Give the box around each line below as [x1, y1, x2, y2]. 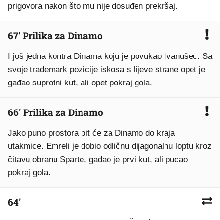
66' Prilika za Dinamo [8, 106, 103, 118]
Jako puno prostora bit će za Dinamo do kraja [8, 128, 175, 137]
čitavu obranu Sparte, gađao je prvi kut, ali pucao [8, 155, 188, 164]
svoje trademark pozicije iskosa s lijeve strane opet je [8, 65, 205, 74]
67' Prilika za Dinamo [8, 29, 103, 42]
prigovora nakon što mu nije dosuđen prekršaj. [8, 1, 178, 11]
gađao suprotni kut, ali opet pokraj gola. [8, 78, 152, 87]
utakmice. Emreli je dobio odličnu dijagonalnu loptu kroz [8, 141, 212, 151]
